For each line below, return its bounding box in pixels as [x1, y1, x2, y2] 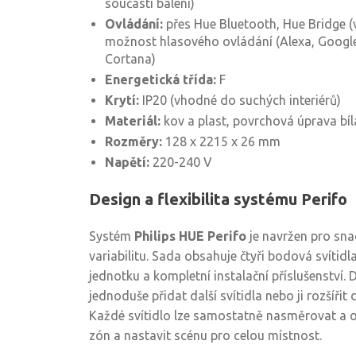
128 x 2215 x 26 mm [162, 134, 281, 149]
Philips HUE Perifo [134, 229, 246, 243]
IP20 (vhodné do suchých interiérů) [139, 93, 341, 107]
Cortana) [105, 52, 156, 66]
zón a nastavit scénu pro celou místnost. [89, 328, 322, 342]
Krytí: [105, 93, 139, 107]
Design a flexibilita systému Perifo [89, 190, 347, 208]
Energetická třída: [105, 72, 216, 87]
